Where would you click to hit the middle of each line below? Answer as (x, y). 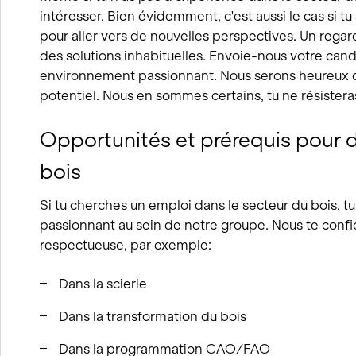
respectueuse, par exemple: (126, 244)
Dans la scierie (103, 283)
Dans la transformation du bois (153, 316)
